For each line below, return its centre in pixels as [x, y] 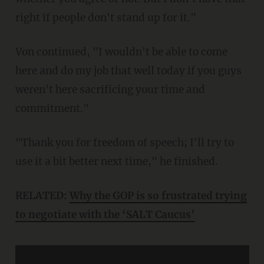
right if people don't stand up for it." [105, 18]
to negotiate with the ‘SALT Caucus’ [105, 215]
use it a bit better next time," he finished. [116, 162]
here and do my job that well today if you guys [128, 71]
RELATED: [46, 196]
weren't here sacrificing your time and [110, 90]
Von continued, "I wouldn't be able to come [18, 52]
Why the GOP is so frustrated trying [158, 196]
